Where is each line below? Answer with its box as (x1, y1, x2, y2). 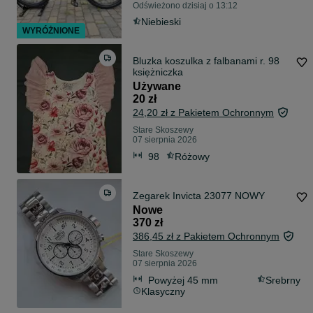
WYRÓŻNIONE (22, 26, 80, 36)
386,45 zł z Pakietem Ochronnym (133, 231, 279, 242)
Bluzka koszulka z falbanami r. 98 (133, 55, 279, 67)
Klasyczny (141, 286, 185, 298)
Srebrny (265, 274, 300, 286)
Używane (133, 80, 181, 93)
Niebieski (141, 16, 181, 28)
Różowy (175, 150, 210, 162)
